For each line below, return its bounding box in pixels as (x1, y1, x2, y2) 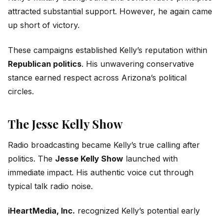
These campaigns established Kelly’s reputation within (8, 45, 207, 55)
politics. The (8, 153, 55, 164)
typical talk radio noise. (8, 181, 93, 191)
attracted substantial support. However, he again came (8, 6, 212, 17)
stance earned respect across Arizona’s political (8, 72, 187, 82)
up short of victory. (8, 20, 80, 30)
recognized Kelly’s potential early (75, 205, 200, 216)
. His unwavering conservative (82, 58, 194, 69)
